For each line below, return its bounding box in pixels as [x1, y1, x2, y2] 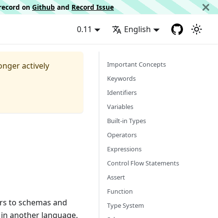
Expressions [107, 145, 142, 153]
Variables [107, 102, 133, 111]
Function [107, 187, 133, 196]
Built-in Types [107, 116, 146, 125]
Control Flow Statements [107, 159, 179, 167]
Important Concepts [107, 60, 166, 69]
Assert [107, 173, 125, 182]
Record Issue [72, 2, 114, 12]
